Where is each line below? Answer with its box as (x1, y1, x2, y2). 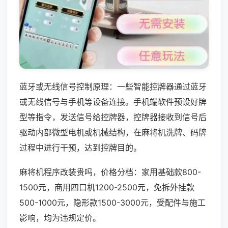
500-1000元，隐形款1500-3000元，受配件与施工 (19, 197, 206, 208)
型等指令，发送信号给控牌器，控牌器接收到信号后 (19, 111, 207, 122)
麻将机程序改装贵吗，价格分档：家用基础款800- (19, 166, 201, 177)
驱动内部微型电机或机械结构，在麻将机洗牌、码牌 (19, 127, 207, 137)
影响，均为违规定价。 (19, 212, 101, 223)
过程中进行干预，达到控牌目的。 (19, 142, 141, 153)
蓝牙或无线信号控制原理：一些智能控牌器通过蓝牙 (19, 81, 207, 92)
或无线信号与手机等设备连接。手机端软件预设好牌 (19, 96, 207, 107)
